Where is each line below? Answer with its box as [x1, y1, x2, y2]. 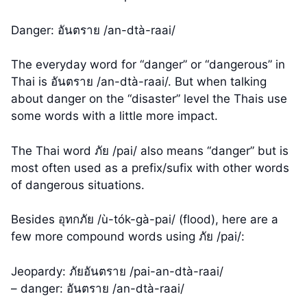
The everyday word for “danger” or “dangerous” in [11, 58, 285, 72]
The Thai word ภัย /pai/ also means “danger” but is [11, 143, 288, 158]
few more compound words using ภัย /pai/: [11, 230, 245, 244]
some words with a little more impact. [11, 109, 218, 123]
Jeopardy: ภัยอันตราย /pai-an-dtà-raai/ [11, 264, 223, 278]
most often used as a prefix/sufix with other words [11, 160, 289, 175]
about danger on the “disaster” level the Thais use [11, 92, 287, 106]
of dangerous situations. [11, 177, 145, 192]
